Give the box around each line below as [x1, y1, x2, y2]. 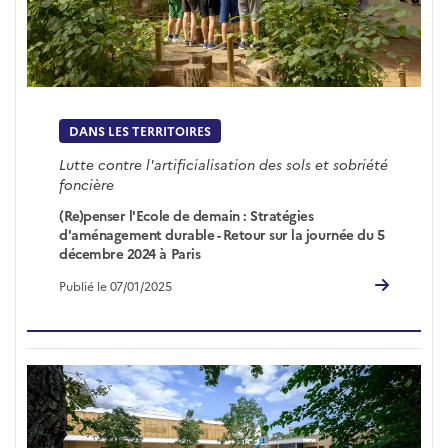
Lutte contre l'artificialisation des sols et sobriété [59, 154, 389, 175]
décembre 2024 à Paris [59, 243, 201, 262]
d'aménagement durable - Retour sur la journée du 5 [59, 224, 385, 243]
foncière [59, 174, 115, 195]
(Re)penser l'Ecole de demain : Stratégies [59, 205, 314, 224]
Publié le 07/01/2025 [59, 276, 173, 294]
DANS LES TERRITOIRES [69, 122, 212, 140]
